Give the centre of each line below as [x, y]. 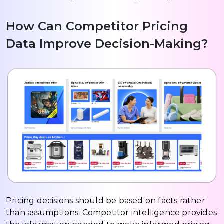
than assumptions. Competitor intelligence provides [112, 212]
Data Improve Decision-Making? [107, 44]
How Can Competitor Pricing [97, 26]
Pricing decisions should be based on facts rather [106, 200]
